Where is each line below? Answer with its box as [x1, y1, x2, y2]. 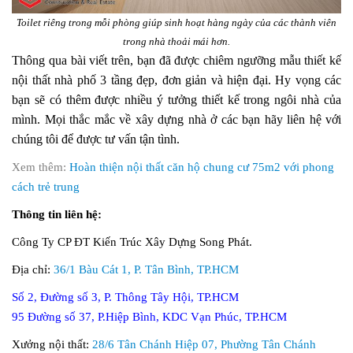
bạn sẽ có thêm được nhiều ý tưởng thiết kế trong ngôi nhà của [12, 92, 341, 106]
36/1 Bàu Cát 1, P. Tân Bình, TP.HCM [54, 262, 239, 276]
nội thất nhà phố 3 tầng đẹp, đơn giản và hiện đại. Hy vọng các [12, 72, 341, 87]
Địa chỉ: [12, 262, 54, 276]
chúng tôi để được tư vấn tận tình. [12, 132, 180, 146]
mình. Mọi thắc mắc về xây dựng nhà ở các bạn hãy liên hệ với [12, 112, 341, 126]
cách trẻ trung [12, 180, 80, 193]
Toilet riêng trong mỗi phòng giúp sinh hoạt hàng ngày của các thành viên [17, 16, 336, 28]
